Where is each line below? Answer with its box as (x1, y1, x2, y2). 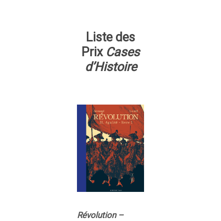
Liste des (86, 30, 135, 44)
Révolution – (77, 210, 123, 220)
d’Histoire (84, 59, 137, 74)
